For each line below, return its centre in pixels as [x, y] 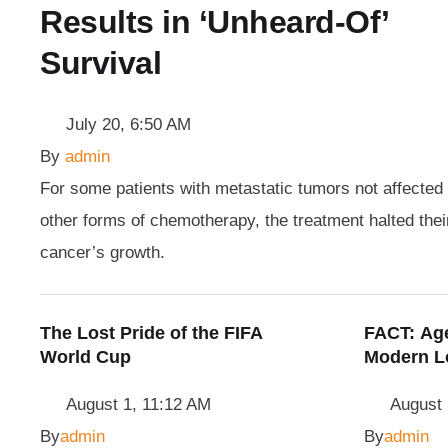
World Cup [85, 357]
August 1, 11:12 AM [138, 404]
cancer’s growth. [102, 252]
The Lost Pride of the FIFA [151, 333]
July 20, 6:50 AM [128, 124]
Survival [100, 63]
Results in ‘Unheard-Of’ [215, 22]
